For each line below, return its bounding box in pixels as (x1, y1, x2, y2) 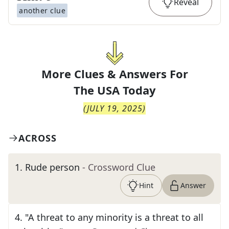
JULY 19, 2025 (87, 103, 143, 114)
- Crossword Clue (82, 161, 155, 173)
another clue (19, 6, 65, 15)
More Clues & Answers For (41, 66, 188, 81)
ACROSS (18, 132, 57, 144)
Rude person (25, 161, 80, 173)
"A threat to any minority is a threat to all (25, 211, 203, 223)
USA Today (97, 82, 156, 98)
